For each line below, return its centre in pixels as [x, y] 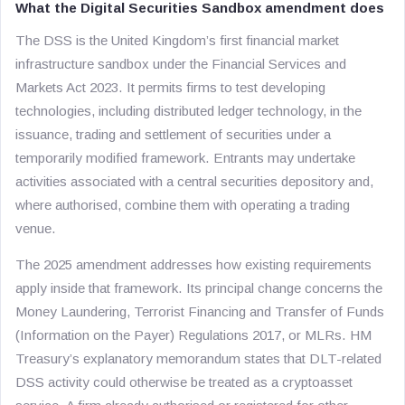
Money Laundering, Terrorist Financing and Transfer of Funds [200, 311]
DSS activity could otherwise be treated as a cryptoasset [184, 382]
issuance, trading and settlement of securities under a [173, 134]
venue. [36, 228]
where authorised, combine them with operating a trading [183, 205]
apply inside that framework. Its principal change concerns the [199, 288]
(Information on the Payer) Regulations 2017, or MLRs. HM [193, 335]
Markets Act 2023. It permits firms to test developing [170, 87]
